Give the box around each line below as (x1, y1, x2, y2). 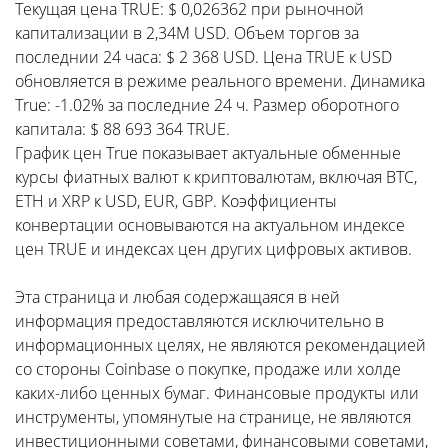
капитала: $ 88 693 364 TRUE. (15, 118, 230, 140)
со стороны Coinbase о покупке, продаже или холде (15, 358, 401, 380)
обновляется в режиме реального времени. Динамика (15, 70, 425, 92)
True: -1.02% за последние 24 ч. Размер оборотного (15, 94, 399, 116)
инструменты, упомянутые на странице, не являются (15, 406, 411, 428)
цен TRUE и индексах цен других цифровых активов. (15, 238, 412, 260)
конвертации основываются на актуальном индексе (15, 214, 405, 236)
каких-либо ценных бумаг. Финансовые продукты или (15, 382, 419, 404)
